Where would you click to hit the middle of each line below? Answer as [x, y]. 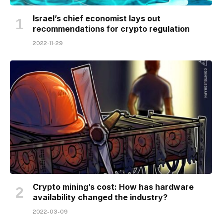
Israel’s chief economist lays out [97, 18]
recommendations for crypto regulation [111, 28]
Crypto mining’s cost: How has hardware [113, 187]
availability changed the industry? [100, 197]
